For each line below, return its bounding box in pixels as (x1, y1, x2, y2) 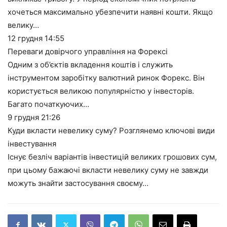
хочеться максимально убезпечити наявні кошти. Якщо (8, 7, 213, 17)
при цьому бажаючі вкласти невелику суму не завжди (8, 165, 208, 175)
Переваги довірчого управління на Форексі (8, 47, 168, 57)
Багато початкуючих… (8, 99, 89, 109)
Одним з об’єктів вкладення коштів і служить (8, 60, 173, 70)
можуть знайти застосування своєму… (8, 178, 148, 188)
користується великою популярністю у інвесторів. (8, 86, 194, 96)
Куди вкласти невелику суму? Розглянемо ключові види (8, 126, 215, 136)
